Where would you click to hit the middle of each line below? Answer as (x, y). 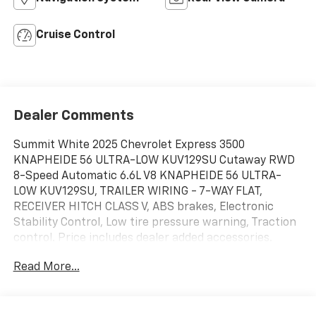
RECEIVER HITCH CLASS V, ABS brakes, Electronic (143, 208)
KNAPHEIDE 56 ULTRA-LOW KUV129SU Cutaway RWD (154, 161)
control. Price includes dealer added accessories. (142, 239)
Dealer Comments (73, 116)
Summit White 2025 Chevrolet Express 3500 (129, 146)
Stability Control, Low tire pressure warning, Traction (154, 223)
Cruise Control (75, 35)
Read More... (46, 268)
